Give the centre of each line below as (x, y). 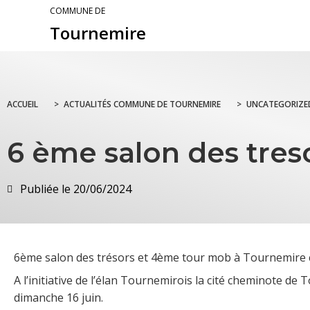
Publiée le (45, 189)
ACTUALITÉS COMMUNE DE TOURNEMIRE (142, 104)
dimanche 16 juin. (58, 298)
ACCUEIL (22, 104)
